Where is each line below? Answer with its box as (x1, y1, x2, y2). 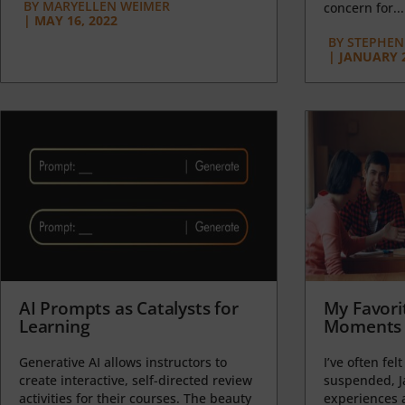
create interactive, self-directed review (19, 371, 252, 389)
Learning (19, 314, 90, 338)
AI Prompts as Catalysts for (19, 296, 239, 320)
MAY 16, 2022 (34, 11, 118, 29)
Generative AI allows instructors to (19, 353, 227, 371)
